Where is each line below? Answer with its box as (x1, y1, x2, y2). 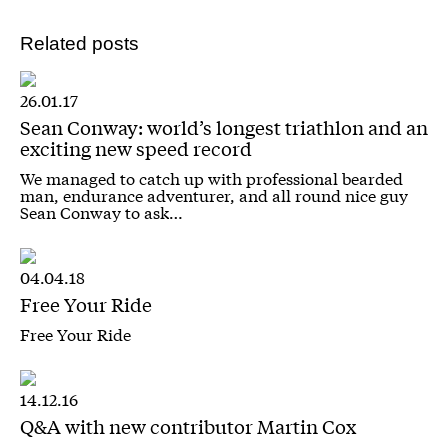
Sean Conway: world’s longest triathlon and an (19, 114, 428, 141)
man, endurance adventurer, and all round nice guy (19, 183, 408, 207)
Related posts (19, 32, 139, 54)
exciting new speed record (19, 135, 252, 162)
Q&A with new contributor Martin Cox (19, 413, 356, 440)
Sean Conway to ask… (19, 200, 183, 224)
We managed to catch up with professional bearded (19, 166, 403, 190)
